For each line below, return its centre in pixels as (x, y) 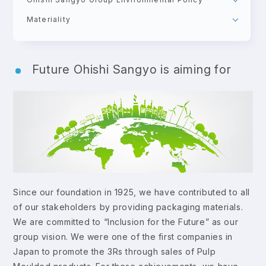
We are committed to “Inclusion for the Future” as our (126, 221)
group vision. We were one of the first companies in (123, 236)
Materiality (48, 19)
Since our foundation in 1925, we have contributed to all (132, 192)
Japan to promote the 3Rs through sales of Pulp (115, 251)
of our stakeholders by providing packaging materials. (128, 207)
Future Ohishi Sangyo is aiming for (132, 69)
